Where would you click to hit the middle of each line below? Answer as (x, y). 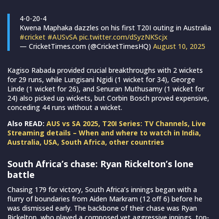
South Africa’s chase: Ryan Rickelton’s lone (100, 164)
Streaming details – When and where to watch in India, (104, 132)
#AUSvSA (62, 37)
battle (22, 174)
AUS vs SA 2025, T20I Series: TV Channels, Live (126, 123)
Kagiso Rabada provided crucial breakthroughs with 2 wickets (105, 70)
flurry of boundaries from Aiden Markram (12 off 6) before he (105, 198)
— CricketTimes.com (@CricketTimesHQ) (86, 46)
